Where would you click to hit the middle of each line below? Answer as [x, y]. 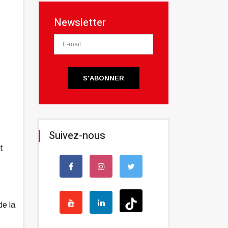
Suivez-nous [77, 136]
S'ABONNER [104, 78]
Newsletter [80, 23]
